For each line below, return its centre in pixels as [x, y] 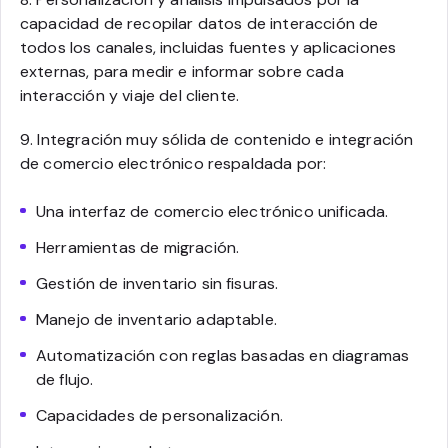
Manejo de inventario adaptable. [156, 319]
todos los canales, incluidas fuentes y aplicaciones [208, 47]
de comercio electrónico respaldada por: [173, 163]
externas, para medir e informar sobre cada [182, 71]
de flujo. [65, 379]
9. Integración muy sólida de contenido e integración [217, 139]
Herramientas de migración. [138, 247]
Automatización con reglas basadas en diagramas [223, 355]
